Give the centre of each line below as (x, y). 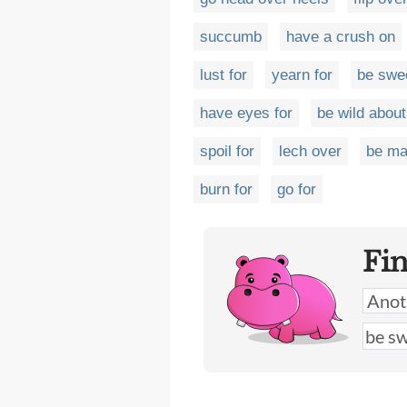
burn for (226, 189)
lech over (310, 151)
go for (297, 189)
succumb (231, 37)
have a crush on (341, 37)
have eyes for (246, 113)
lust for (223, 75)
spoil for (227, 151)
